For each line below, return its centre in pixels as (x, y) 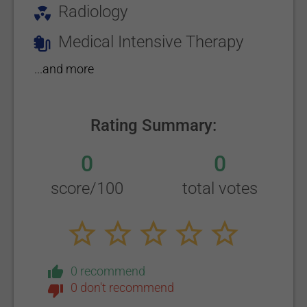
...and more (64, 69)
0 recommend (108, 271)
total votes (220, 188)
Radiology (93, 12)
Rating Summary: (153, 125)
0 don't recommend (122, 287)
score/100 (87, 188)
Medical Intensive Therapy (151, 42)
